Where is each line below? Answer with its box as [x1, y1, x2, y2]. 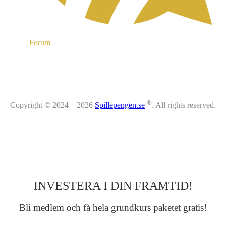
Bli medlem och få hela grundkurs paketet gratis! [19, 202, 207, 213]
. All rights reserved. [152, 101, 216, 110]
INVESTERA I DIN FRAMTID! [33, 179, 193, 192]
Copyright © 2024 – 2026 [10, 101, 95, 110]
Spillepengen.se [95, 101, 145, 110]
